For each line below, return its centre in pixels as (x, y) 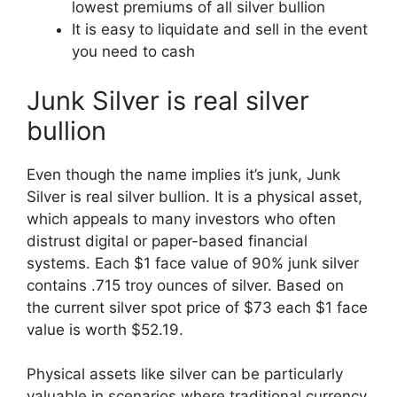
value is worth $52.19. (105, 329)
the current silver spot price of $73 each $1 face (197, 307)
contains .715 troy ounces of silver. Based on (185, 285)
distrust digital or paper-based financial (167, 241)
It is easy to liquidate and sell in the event (220, 29)
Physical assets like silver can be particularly (185, 374)
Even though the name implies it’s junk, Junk (183, 174)
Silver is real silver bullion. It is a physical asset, (195, 196)
